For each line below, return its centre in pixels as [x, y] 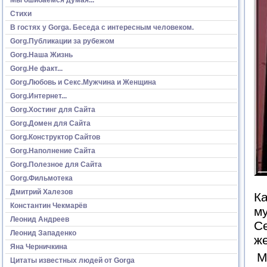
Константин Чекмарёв [49, 205]
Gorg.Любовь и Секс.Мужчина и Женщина [83, 82]
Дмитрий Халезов [41, 192]
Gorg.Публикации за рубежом [62, 41]
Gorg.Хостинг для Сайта [53, 109]
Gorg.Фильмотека [41, 178]
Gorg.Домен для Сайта [50, 123]
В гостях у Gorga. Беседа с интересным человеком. [102, 27]
